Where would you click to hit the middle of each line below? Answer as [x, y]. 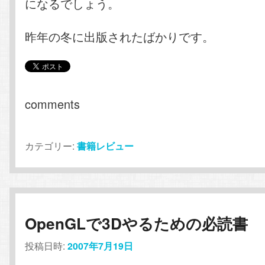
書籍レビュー [106, 146]
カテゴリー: [50, 146]
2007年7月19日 [101, 245]
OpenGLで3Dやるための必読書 [137, 224]
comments [53, 104]
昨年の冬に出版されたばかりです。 [120, 37]
